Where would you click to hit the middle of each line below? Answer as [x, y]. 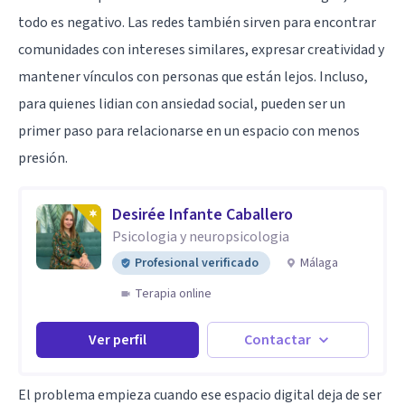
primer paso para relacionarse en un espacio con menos [189, 131]
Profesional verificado [197, 263]
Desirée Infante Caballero [202, 214]
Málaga [319, 263]
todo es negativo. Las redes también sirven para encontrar [197, 22]
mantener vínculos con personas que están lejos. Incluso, [193, 76]
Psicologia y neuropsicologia [201, 236]
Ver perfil [117, 339]
